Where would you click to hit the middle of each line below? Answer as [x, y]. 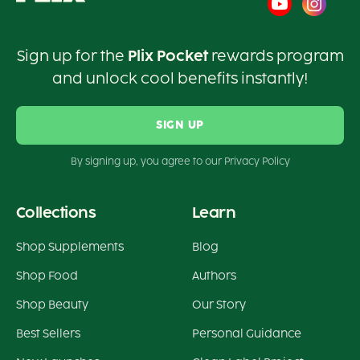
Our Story [219, 305]
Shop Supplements [70, 247]
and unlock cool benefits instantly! [180, 79]
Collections [56, 213]
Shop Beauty [52, 305]
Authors [214, 276]
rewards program [276, 57]
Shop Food [47, 276]
